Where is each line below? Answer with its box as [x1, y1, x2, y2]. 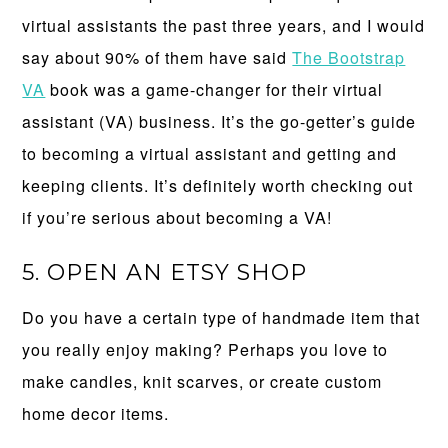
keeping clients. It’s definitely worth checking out [22, 174, 414, 198]
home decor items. [22, 402, 170, 426]
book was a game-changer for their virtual [45, 78, 384, 102]
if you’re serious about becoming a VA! [22, 206, 333, 230]
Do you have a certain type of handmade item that [22, 306, 421, 330]
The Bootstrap [292, 46, 406, 70]
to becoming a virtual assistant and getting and [22, 142, 398, 166]
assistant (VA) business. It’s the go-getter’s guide [22, 110, 417, 134]
